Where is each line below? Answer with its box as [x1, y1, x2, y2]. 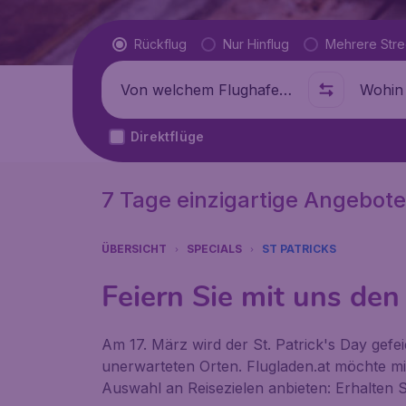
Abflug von [109, 81, 186, 99]
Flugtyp [112, 34, 164, 53]
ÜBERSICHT [101, 242, 167, 256]
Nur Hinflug [223, 36, 289, 52]
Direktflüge [130, 129, 205, 144]
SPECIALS [187, 242, 242, 256]
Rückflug [134, 36, 187, 52]
